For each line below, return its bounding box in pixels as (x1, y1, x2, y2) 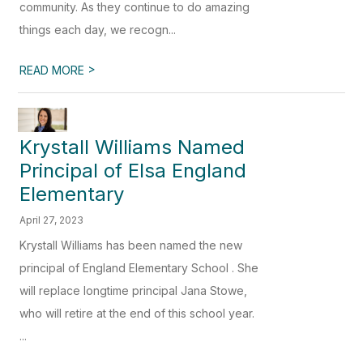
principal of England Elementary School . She (19, 260, 259, 275)
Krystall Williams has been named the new (19, 237, 243, 252)
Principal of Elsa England (19, 158, 247, 182)
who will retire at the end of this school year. (19, 305, 255, 320)
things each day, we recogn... (19, 22, 177, 36)
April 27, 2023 (19, 213, 84, 226)
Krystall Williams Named (19, 135, 246, 159)
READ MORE (19, 62, 88, 77)
